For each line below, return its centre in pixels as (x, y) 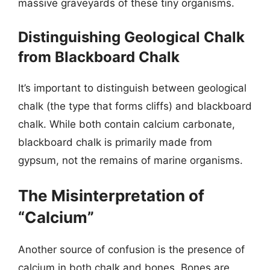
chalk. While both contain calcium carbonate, (127, 124)
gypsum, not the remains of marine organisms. (130, 160)
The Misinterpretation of (111, 195)
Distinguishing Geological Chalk (131, 37)
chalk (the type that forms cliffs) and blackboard (135, 106)
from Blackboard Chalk (99, 57)
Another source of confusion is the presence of (131, 249)
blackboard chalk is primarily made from (115, 142)
